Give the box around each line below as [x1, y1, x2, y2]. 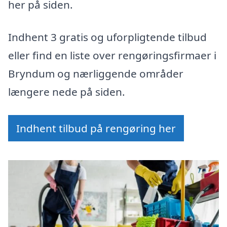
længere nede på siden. [8, 85, 125, 99]
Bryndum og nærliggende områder [8, 66, 183, 81]
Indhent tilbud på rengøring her [16, 121, 176, 135]
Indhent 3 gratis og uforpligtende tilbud [8, 30, 207, 45]
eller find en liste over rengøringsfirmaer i [8, 48, 216, 63]
